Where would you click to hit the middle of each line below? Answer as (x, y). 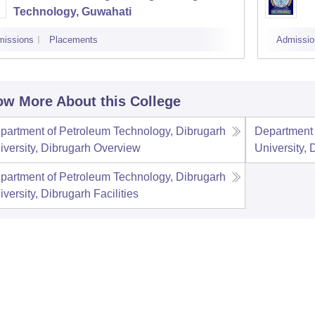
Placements (73, 40)
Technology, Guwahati (72, 12)
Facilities (116, 194)
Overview (117, 148)
